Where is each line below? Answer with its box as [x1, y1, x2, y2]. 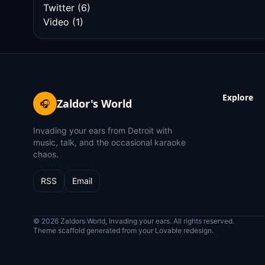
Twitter [43, 2, 75, 14]
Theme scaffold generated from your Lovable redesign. [33, 226, 214, 235]
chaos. [33, 149, 59, 159]
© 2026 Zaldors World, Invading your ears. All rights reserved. [33, 216, 234, 225]
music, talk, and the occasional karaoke [33, 137, 186, 147]
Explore [222, 92, 253, 103]
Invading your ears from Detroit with [33, 125, 172, 135]
